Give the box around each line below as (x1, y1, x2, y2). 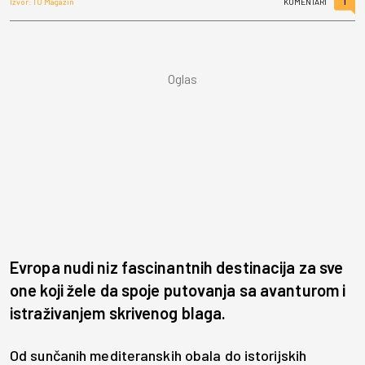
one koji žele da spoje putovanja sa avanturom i (10, 280, 346, 301)
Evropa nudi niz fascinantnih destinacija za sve (10, 257, 344, 278)
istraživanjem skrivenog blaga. (10, 303, 226, 323)
